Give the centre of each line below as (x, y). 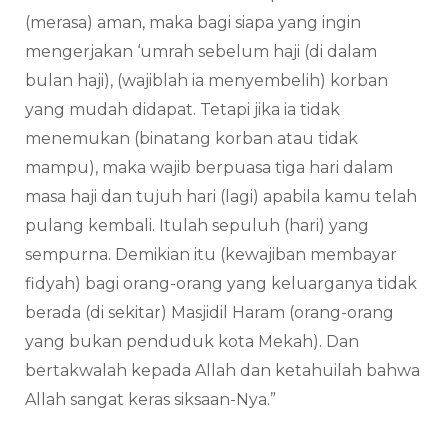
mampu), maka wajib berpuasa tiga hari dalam (209, 167)
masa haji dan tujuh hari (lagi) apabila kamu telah (221, 196)
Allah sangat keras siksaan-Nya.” (150, 399)
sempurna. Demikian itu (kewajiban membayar (211, 254)
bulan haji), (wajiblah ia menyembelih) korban (206, 80)
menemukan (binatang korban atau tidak (191, 138)
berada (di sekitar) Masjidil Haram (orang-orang (209, 312)
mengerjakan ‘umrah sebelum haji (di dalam (201, 51)
